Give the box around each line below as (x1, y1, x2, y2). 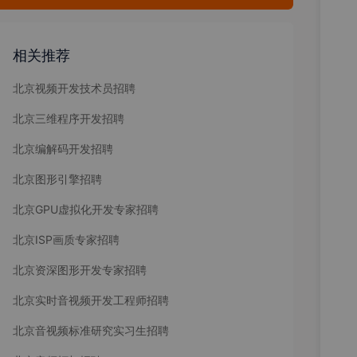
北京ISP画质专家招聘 (13, 233, 120, 246)
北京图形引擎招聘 (13, 172, 102, 186)
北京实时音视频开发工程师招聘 (13, 293, 169, 307)
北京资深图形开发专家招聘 (13, 263, 147, 277)
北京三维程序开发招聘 (13, 112, 124, 125)
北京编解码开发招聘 (13, 142, 113, 155)
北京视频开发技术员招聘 (13, 81, 135, 95)
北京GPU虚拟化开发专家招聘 (13, 202, 159, 216)
